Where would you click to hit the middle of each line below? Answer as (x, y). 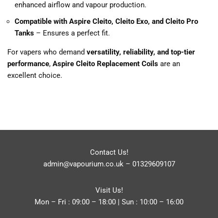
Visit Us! (109, 191)
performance (28, 64)
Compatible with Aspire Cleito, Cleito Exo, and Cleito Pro (106, 22)
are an (169, 64)
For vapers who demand (47, 52)
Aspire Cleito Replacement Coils (105, 64)
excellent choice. (35, 76)
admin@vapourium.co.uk (83, 164)
